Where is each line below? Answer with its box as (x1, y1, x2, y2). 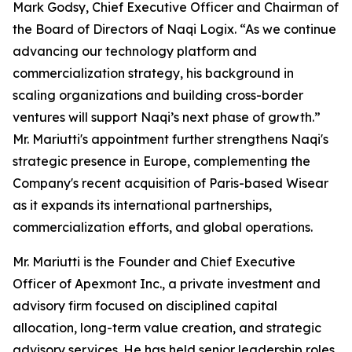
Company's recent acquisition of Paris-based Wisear (13, 175, 328, 192)
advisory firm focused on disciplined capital (13, 298, 277, 314)
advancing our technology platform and (13, 43, 257, 60)
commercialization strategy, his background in (13, 65, 294, 82)
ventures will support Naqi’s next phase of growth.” (13, 109, 321, 126)
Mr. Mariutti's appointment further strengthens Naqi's (13, 131, 328, 148)
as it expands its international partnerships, (13, 197, 272, 214)
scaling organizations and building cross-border (13, 87, 303, 104)
